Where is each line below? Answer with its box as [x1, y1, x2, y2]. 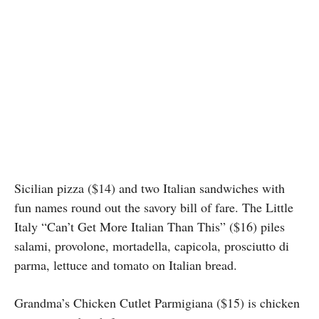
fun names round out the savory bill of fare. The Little [14, 199, 293, 216]
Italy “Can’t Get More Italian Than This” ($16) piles [14, 218, 285, 236]
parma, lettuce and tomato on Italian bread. [14, 256, 237, 274]
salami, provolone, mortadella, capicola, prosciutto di [14, 237, 289, 255]
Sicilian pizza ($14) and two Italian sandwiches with [14, 179, 285, 197]
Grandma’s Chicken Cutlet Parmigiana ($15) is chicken [14, 294, 300, 312]
